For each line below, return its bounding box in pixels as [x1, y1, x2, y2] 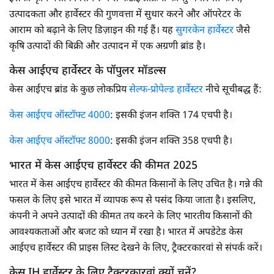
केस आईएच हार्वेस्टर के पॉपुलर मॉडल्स [9, 64, 166, 78]
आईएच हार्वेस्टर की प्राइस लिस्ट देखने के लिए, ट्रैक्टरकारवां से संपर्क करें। [9, 242, 262, 255]
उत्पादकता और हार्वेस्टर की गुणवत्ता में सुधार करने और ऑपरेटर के [9, 8, 241, 21]
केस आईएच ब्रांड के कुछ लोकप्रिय [9, 83, 129, 97]
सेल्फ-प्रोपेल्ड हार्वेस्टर [129, 83, 203, 97]
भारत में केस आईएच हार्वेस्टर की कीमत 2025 [9, 158, 198, 173]
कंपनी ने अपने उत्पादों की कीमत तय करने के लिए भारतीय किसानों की [9, 210, 252, 223]
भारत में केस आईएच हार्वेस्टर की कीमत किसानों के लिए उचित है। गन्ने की [9, 178, 262, 191]
